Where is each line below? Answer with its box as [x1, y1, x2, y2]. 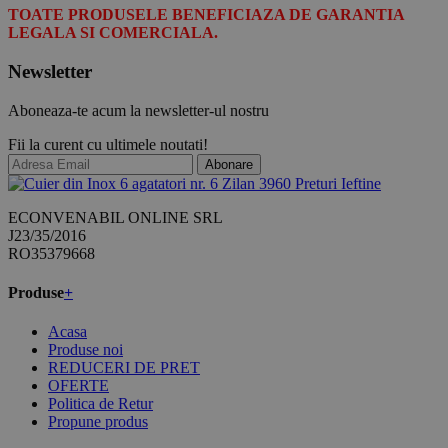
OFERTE [48, 377, 109, 395]
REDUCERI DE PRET [48, 359, 200, 377]
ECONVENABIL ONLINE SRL [8, 208, 223, 226]
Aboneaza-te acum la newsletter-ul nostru [8, 101, 269, 119]
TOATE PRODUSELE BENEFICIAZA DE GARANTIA [8, 6, 404, 24]
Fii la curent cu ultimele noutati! [8, 135, 208, 153]
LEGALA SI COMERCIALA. [8, 24, 218, 42]
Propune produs [48, 413, 148, 431]
